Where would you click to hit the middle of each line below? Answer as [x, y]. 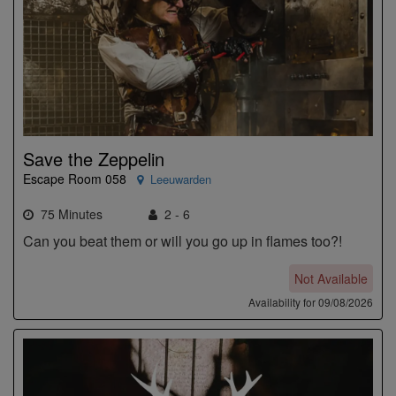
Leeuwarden [181, 179]
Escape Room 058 [75, 178]
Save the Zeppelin [94, 158]
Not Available [331, 278]
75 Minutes [68, 213]
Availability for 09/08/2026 [311, 301]
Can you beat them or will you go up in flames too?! [183, 240]
